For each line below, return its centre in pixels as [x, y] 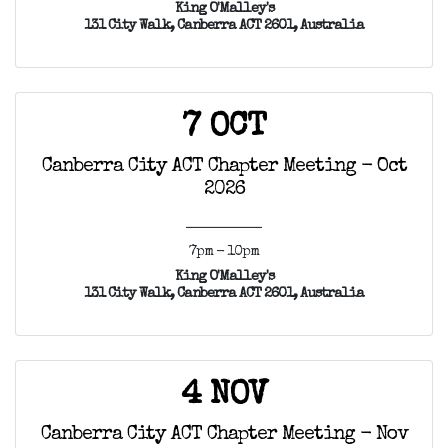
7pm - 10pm [224, 252]
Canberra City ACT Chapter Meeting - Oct [224, 167]
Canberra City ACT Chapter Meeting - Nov [224, 435]
